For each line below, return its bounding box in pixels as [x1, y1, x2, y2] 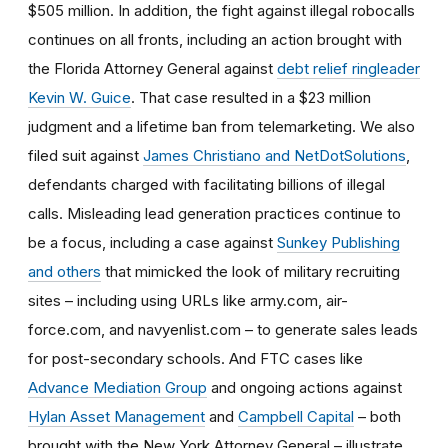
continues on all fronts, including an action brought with [28, 29, 402, 49]
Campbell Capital [238, 406, 354, 426]
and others [28, 261, 101, 281]
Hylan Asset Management [28, 406, 205, 426]
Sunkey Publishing [277, 232, 400, 252]
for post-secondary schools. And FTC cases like [28, 348, 363, 368]
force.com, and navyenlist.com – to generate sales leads [28, 319, 418, 339]
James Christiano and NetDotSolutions [143, 145, 406, 165]
